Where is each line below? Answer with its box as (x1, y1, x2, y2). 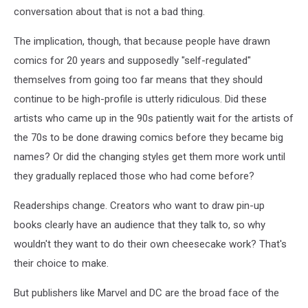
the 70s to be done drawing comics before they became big (14, 131, 283, 144)
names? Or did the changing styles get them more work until (14, 151, 285, 164)
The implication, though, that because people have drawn (14, 35, 270, 48)
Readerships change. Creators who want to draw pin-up (14, 199, 265, 212)
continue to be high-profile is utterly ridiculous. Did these (14, 93, 267, 106)
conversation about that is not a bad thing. (14, 5, 205, 19)
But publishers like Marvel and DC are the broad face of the (14, 287, 279, 300)
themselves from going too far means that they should (14, 74, 263, 87)
